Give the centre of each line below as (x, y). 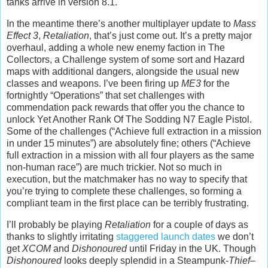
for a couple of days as (200, 225)
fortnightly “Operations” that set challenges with (106, 96)
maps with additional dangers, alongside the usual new (123, 72)
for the (215, 84)
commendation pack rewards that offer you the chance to (126, 108)
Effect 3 (22, 36)
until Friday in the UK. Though (191, 249)
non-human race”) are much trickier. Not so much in (114, 167)
